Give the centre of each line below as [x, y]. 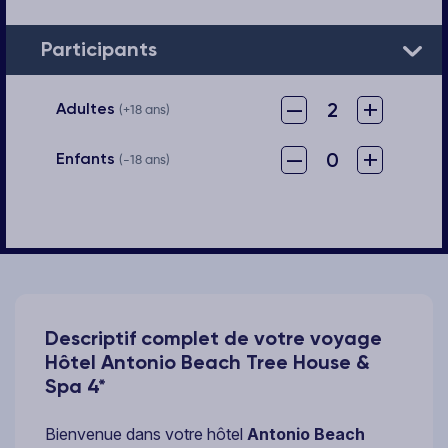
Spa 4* [75, 385]
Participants [99, 49]
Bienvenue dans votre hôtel [146, 433]
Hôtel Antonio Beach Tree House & [207, 361]
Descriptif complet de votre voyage [213, 337]
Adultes [87, 108]
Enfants [87, 158]
